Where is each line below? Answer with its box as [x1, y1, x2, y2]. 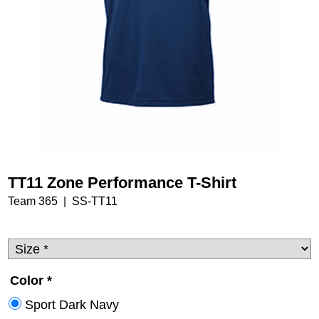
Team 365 [8, 194, 58, 207]
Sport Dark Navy [25, 297, 119, 312]
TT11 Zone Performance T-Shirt [8, 173, 236, 192]
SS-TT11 [72, 194, 117, 207]
